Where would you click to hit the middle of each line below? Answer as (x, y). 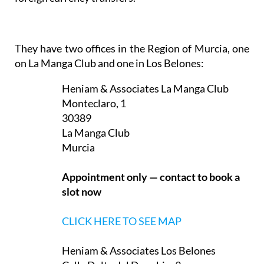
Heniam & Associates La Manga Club (145, 89)
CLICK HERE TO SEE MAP (122, 221)
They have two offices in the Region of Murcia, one (132, 49)
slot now (82, 192)
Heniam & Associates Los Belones (139, 251)
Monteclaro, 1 (94, 103)
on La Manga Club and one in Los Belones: (109, 63)
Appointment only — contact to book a (151, 177)
